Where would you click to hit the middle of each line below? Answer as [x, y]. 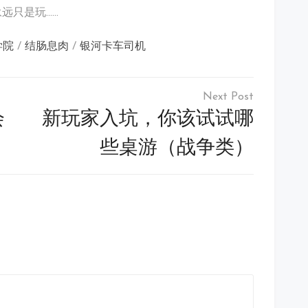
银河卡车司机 [113, 47]
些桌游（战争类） [177, 149]
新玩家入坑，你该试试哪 [148, 120]
